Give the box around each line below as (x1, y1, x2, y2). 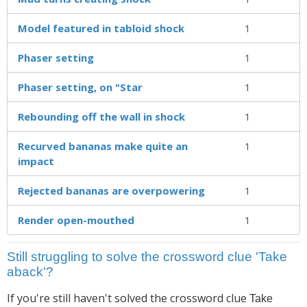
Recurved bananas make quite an (18, 138, 188, 153)
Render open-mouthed (18, 212, 134, 227)
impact (18, 153, 54, 168)
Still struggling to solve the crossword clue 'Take (7, 249, 287, 264)
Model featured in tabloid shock (18, 21, 184, 35)
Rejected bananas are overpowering (18, 183, 205, 197)
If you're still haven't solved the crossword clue (7, 290, 249, 306)
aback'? (7, 264, 53, 279)
